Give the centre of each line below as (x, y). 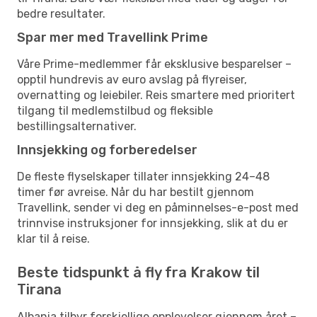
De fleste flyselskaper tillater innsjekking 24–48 (143, 176)
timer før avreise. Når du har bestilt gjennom (136, 192)
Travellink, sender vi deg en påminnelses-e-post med (158, 207)
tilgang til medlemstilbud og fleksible (115, 110)
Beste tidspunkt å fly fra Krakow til (138, 272)
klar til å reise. (53, 238)
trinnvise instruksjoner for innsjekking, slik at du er (152, 223)
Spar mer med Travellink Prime (113, 37)
